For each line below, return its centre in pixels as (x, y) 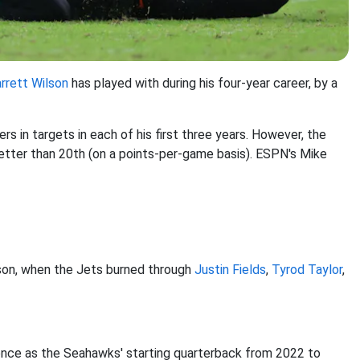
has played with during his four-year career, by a (203, 83)
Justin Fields (230, 270)
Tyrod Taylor (307, 270)
